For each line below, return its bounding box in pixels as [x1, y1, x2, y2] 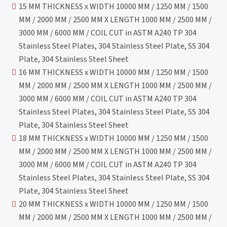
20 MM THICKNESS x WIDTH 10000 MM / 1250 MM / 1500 [19, 198, 209, 210]
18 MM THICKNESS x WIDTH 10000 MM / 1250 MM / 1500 [19, 132, 209, 144]
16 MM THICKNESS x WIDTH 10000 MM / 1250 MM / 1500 [19, 66, 209, 78]
